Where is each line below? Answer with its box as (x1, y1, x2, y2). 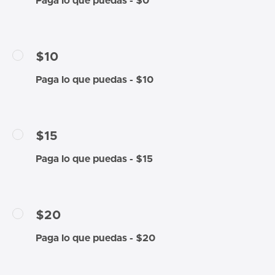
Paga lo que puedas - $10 (36, 74, 153, 85)
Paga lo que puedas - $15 (36, 153, 153, 164)
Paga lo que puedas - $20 (36, 233, 155, 243)
